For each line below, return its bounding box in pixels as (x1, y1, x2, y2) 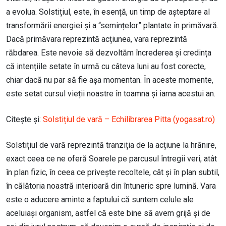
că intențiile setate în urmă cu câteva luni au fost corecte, (6, 62, 206, 72)
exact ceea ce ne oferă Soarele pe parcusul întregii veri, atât (6, 154, 217, 164)
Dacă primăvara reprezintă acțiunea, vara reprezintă (6, 34, 187, 44)
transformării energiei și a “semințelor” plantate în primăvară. (6, 21, 218, 31)
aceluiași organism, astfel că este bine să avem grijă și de (6, 208, 210, 218)
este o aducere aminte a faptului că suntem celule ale (6, 195, 194, 205)
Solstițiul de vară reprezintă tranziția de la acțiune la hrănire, (6, 140, 216, 150)
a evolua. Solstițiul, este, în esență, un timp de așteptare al (6, 7, 210, 17)
